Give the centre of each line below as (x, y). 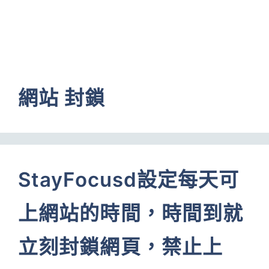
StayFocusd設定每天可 (129, 180)
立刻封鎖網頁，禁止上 (121, 247)
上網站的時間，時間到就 (131, 213)
